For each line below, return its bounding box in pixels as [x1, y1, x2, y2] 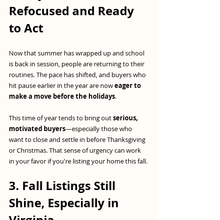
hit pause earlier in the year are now [9, 81, 114, 90]
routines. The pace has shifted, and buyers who [9, 70, 147, 80]
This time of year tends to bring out [9, 113, 113, 123]
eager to [114, 81, 142, 90]
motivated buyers [9, 124, 65, 134]
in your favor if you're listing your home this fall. [9, 157, 147, 166]
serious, [113, 113, 139, 123]
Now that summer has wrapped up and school [9, 49, 146, 58]
